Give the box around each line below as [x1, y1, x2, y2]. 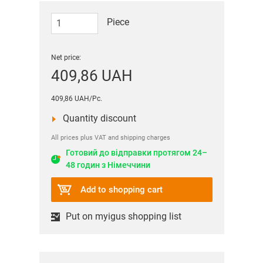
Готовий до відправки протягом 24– [65, 148, 207, 157]
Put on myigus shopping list [65, 211, 181, 222]
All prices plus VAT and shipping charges [50, 134, 170, 141]
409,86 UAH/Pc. [50, 95, 102, 103]
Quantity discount [62, 113, 136, 124]
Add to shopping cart [80, 184, 163, 195]
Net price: [50, 53, 81, 62]
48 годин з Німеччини [65, 160, 150, 170]
